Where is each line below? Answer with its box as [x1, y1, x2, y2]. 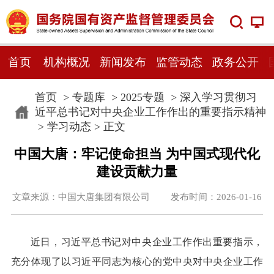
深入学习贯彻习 [179, 91, 257, 103]
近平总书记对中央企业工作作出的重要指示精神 [34, 105, 266, 118]
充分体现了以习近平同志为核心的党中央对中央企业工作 [10, 256, 264, 267]
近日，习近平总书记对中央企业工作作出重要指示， [30, 237, 264, 248]
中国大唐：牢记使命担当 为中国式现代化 [14, 146, 260, 161]
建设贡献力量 [97, 164, 177, 179]
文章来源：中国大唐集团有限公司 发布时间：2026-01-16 [12, 191, 262, 202]
